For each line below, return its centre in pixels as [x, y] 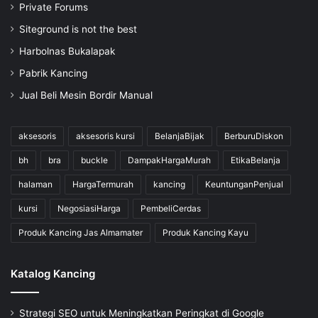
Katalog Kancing [53, 274]
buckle [94, 160]
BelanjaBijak [180, 136]
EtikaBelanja [256, 160]
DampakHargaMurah [169, 160]
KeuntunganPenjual [244, 185]
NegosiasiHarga [89, 209]
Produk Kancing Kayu [205, 233]
